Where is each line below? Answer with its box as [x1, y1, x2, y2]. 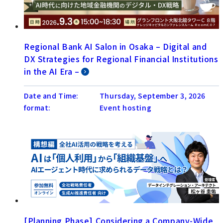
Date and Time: [24, 90, 79, 101]
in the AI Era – [24, 65, 80, 77]
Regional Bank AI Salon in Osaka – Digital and [24, 40, 207, 52]
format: [24, 102, 51, 112]
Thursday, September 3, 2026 [99, 90, 206, 101]
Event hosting [99, 102, 152, 112]
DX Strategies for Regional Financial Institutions [24, 52, 219, 65]
